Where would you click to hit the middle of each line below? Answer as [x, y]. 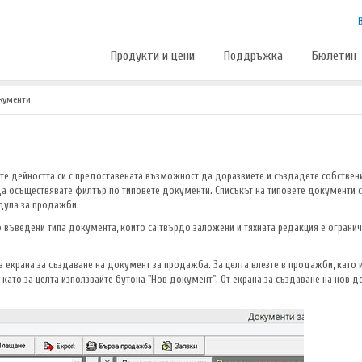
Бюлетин [334, 56]
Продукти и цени [153, 56]
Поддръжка [253, 56]
